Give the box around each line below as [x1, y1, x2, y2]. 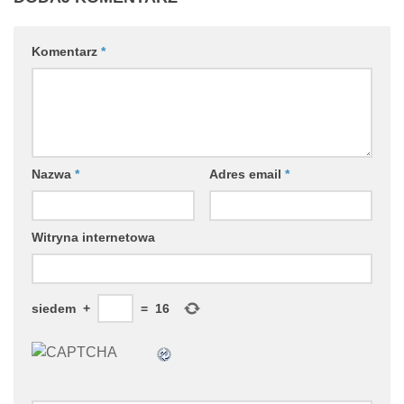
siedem [32, 301, 76, 317]
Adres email [208, 167, 285, 182]
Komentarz [32, 44, 101, 60]
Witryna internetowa [32, 230, 155, 245]
